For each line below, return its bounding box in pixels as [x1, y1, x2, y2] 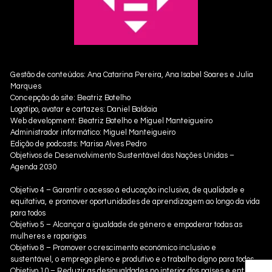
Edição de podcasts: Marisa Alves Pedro [10, 140, 146, 149]
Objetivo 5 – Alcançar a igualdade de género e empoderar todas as [10, 221, 242, 229]
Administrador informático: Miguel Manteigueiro [10, 129, 175, 137]
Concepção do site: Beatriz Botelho [10, 94, 131, 103]
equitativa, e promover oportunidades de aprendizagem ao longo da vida [10, 198, 260, 206]
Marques [10, 83, 41, 91]
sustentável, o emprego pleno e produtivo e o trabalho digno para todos [10, 256, 254, 264]
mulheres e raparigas [10, 233, 86, 241]
